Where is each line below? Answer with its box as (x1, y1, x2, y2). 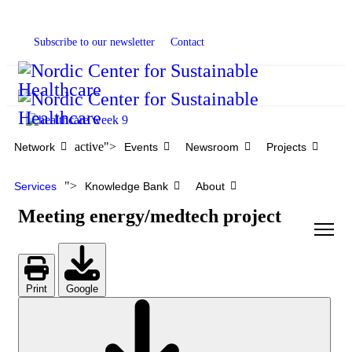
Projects (266, 141, 306, 153)
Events (124, 141, 158, 153)
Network (14, 141, 55, 153)
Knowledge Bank (85, 180, 168, 192)
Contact (170, 36, 204, 48)
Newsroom (185, 141, 239, 153)
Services (14, 180, 57, 192)
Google (66, 282, 98, 295)
